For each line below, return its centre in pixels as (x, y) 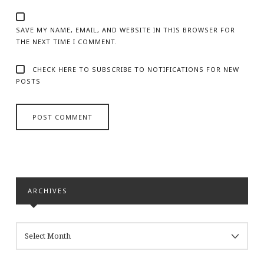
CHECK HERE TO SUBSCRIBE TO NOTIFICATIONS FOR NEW (134, 70)
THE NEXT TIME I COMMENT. (66, 41)
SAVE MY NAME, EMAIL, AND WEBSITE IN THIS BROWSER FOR (125, 29)
